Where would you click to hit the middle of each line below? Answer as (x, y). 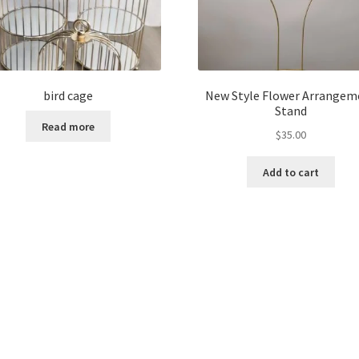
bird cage (69, 96)
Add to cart (290, 172)
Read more (69, 126)
